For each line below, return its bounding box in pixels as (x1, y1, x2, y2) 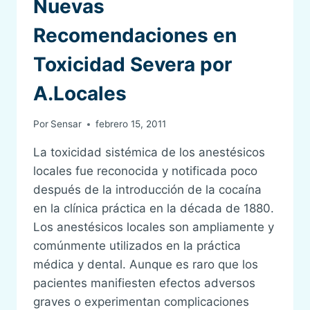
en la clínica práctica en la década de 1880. (33, 201, 274, 216)
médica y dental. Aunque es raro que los (33, 257, 258, 272)
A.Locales (33, 81, 127, 105)
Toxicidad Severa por (33, 52, 232, 76)
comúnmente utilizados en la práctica (33, 239, 241, 253)
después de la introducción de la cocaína (33, 183, 262, 197)
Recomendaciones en (33, 23, 237, 47)
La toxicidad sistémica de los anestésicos (33, 145, 265, 160)
